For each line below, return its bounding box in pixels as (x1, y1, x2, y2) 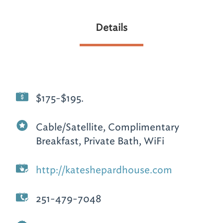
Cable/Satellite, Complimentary (36, 120, 180, 133)
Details (96, 21, 127, 34)
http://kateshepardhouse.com (36, 163, 173, 176)
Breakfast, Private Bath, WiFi (36, 134, 165, 147)
